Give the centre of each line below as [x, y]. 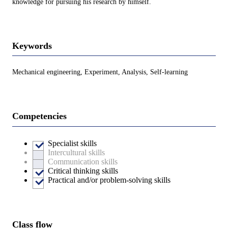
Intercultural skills [76, 152]
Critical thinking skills [83, 170]
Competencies [39, 116]
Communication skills [83, 161]
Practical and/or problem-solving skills [109, 180]
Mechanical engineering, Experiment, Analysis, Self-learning [100, 72]
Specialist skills [72, 143]
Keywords [32, 46]
